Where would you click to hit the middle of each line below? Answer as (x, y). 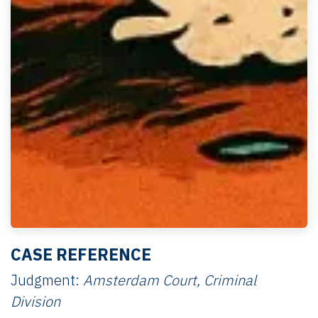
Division (35, 301)
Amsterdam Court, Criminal (170, 280)
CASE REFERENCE (81, 254)
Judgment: (47, 280)
